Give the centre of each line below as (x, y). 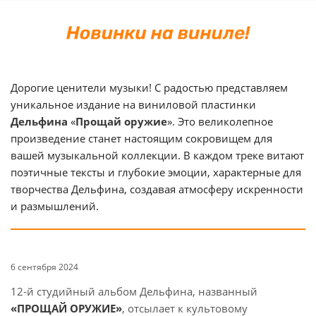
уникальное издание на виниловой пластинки (133, 104)
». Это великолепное (220, 121)
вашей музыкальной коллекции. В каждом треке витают (157, 155)
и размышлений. (55, 206)
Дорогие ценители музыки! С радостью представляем (149, 87)
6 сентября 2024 (44, 267)
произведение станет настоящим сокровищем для (141, 138)
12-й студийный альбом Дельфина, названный (134, 291)
